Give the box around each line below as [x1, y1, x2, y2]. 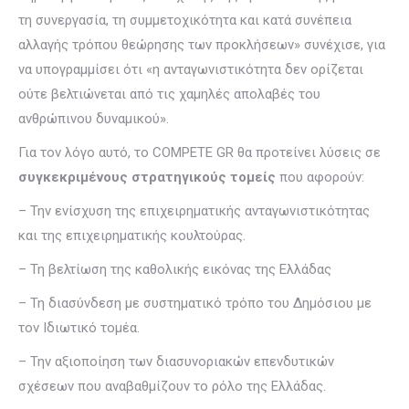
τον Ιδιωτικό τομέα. [18, 320, 140, 336]
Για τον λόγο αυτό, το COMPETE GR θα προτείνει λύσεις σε [18, 144, 381, 161]
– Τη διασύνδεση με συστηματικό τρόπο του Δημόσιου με [18, 295, 372, 311]
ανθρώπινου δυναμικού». [18, 110, 169, 127]
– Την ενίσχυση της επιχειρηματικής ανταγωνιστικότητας [18, 203, 370, 219]
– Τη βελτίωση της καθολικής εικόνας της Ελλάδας [18, 261, 331, 278]
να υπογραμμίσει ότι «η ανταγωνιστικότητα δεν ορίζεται [18, 61, 363, 78]
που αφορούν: [276, 169, 364, 185]
